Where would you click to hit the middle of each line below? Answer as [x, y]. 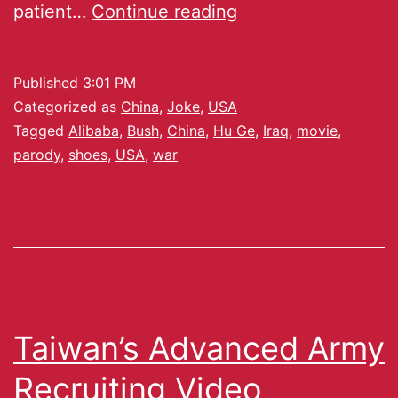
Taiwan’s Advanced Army [199, 348]
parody [37, 154]
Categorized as [67, 106]
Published [48, 82]
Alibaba [94, 130]
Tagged [41, 130]
